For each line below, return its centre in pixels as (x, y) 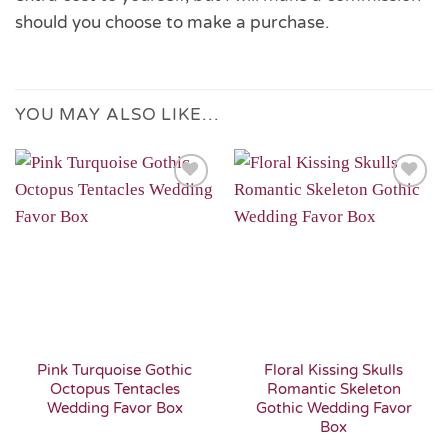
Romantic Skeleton (333, 389)
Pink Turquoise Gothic (114, 370)
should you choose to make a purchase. (172, 23)
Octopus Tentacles (114, 389)
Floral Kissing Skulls (333, 370)
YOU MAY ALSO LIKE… (117, 114)
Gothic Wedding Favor (333, 408)
